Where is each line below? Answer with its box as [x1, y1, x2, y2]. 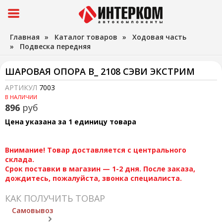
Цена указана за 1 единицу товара [5, 117, 136, 126]
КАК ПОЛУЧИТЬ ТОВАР [5, 192, 105, 204]
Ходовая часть [132, 32, 186, 42]
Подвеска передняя [20, 42, 91, 51]
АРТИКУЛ [5, 83, 39, 92]
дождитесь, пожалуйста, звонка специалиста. [5, 173, 182, 183]
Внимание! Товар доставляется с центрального [5, 145, 186, 155]
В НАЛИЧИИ [5, 93, 37, 101]
